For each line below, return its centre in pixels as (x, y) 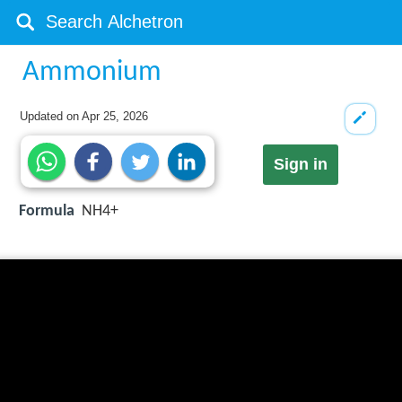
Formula (47, 212)
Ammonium (92, 73)
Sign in (300, 165)
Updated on (51, 116)
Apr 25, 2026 (115, 116)
